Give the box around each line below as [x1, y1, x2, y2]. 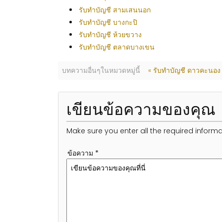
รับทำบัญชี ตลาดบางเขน [79, 42, 155, 52]
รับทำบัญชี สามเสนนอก [79, 5, 151, 15]
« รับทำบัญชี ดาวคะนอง [148, 65, 221, 75]
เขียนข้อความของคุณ [66, 100, 216, 119]
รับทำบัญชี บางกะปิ [79, 17, 137, 27]
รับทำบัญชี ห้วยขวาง [79, 30, 142, 40]
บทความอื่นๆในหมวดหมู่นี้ [62, 65, 140, 75]
